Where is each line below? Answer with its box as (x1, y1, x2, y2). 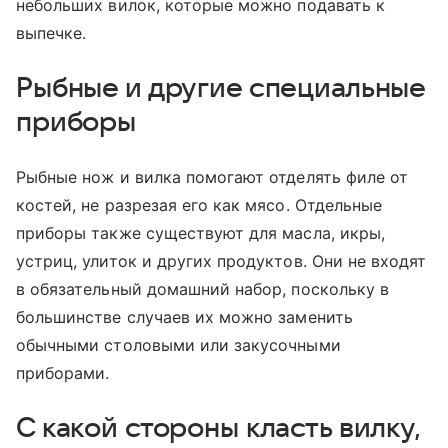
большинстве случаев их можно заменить (16, 306, 353, 327)
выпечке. (16, 22, 87, 43)
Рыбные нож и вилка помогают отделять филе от (16, 166, 409, 187)
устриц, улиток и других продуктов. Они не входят (16, 250, 427, 271)
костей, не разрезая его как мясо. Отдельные (16, 194, 383, 215)
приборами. (16, 362, 110, 383)
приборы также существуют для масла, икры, (16, 222, 385, 243)
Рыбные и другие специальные (16, 72, 426, 103)
